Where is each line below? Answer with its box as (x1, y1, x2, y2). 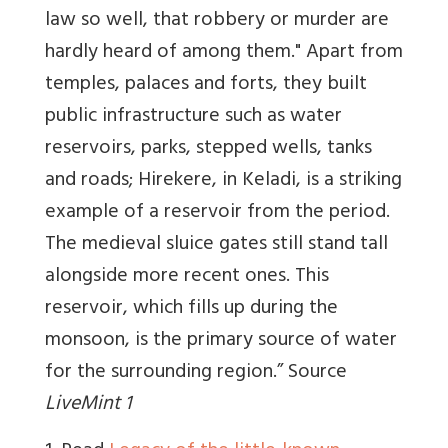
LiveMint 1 (45, 387, 131, 425)
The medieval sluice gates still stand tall (45, 227, 388, 265)
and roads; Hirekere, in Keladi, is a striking (45, 163, 402, 201)
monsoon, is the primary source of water (45, 323, 397, 361)
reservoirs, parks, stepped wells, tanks (45, 131, 372, 169)
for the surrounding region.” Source (45, 355, 347, 393)
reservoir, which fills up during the (45, 291, 338, 329)
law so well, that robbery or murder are (45, 3, 389, 41)
